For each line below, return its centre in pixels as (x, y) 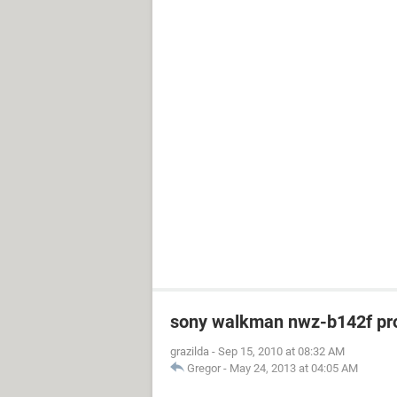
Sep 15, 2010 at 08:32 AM (281, 351)
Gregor (204, 368)
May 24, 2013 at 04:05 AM (294, 368)
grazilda (190, 351)
